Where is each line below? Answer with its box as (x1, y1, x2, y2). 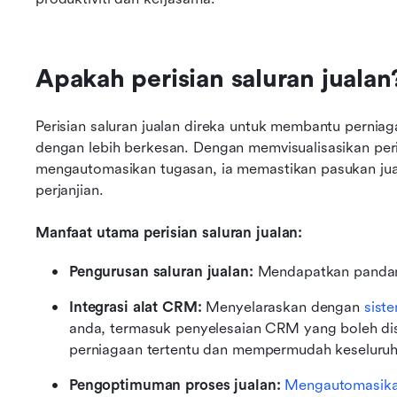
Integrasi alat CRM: (69, 299, 202, 315)
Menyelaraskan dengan (201, 299, 364, 315)
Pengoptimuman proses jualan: (69, 377, 281, 393)
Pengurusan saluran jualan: (69, 263, 253, 280)
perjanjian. (35, 182, 104, 198)
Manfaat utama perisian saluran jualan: (35, 224, 303, 241)
